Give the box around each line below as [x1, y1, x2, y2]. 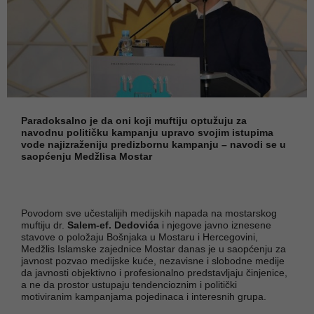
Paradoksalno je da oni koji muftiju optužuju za [21, 114, 247, 126]
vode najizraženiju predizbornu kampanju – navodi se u [21, 138, 286, 150]
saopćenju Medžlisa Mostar [21, 150, 152, 162]
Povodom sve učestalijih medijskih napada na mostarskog [21, 207, 277, 219]
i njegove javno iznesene [159, 219, 271, 231]
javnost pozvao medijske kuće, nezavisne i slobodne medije [21, 254, 285, 266]
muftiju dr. [21, 219, 67, 231]
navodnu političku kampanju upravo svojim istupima [21, 126, 273, 138]
